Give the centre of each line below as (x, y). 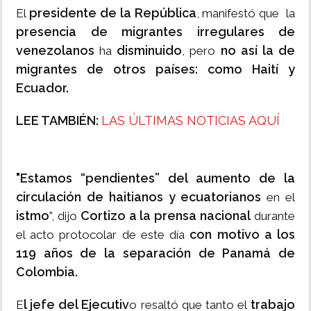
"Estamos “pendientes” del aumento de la (155, 178)
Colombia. (47, 272)
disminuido (147, 51)
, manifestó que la (245, 14)
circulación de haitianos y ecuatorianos (139, 197)
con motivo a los (243, 235)
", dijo (63, 216)
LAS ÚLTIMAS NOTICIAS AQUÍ (191, 121)
